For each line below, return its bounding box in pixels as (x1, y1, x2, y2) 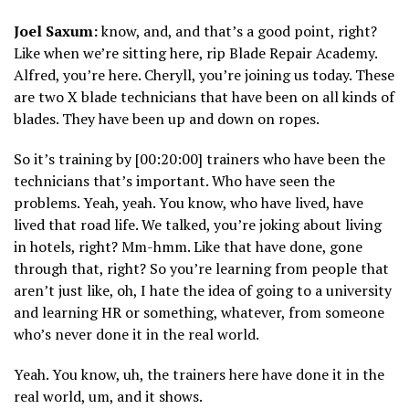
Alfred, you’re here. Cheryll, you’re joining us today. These (14, 65, 394, 86)
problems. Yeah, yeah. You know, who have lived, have (14, 193, 363, 214)
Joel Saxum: (14, 21, 98, 42)
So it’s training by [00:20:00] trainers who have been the (14, 149, 385, 170)
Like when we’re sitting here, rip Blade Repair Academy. (14, 43, 377, 64)
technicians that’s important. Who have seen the (14, 171, 335, 192)
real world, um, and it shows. (14, 386, 203, 407)
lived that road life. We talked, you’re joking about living (14, 215, 382, 236)
